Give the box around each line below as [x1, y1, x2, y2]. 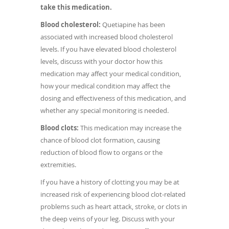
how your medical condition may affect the [40, 81, 170, 91]
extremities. [40, 160, 76, 170]
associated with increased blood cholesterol [40, 32, 173, 42]
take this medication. [40, 3, 112, 12]
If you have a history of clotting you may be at [40, 177, 179, 187]
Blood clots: [40, 123, 79, 133]
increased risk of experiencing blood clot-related [40, 190, 186, 199]
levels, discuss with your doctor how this [40, 57, 163, 66]
